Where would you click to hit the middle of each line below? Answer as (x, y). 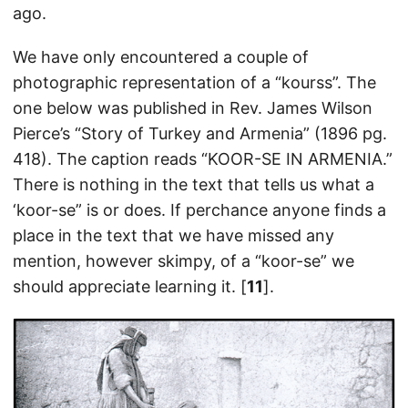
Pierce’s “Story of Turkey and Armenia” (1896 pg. (200, 133)
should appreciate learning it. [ (130, 286)
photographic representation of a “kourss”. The (194, 82)
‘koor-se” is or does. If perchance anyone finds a (199, 209)
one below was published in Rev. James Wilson (193, 107)
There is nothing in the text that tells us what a (194, 184)
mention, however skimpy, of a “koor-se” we (184, 260)
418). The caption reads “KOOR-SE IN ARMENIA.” (203, 158)
